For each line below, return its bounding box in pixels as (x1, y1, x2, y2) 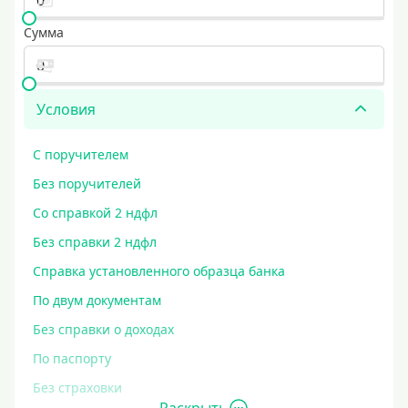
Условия (36, 99, 96, 119)
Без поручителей (33, 175, 141, 192)
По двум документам (33, 291, 161, 309)
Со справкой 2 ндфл (33, 204, 158, 221)
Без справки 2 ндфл (33, 233, 157, 250)
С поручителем (33, 146, 128, 163)
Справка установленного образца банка (33, 262, 285, 280)
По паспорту (33, 350, 111, 367)
